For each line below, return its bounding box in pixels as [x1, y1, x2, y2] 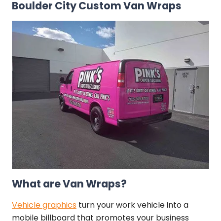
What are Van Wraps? [11, 176, 127, 191]
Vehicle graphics [11, 199, 76, 211]
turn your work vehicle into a [76, 199, 188, 211]
